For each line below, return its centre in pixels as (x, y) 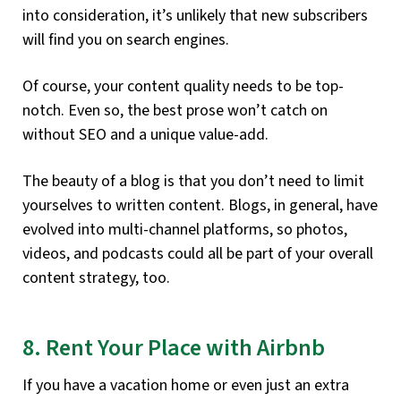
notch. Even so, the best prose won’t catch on (175, 110)
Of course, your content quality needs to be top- (183, 86)
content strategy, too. (96, 277)
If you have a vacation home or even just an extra (186, 386)
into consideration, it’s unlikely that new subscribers (195, 15)
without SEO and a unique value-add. (145, 134)
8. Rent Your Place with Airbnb (174, 348)
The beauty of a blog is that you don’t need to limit (193, 181)
